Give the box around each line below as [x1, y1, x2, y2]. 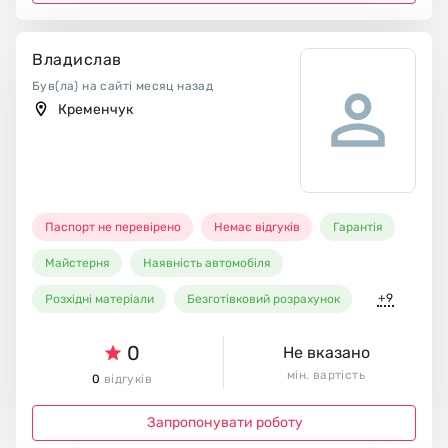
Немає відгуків [214, 219, 301, 234]
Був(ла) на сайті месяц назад [32, 78, 214, 93]
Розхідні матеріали [45, 291, 155, 306]
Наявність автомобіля [143, 255, 272, 270]
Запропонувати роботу [146, 414, 303, 432]
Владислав [32, 49, 122, 69]
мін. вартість [286, 367, 366, 382]
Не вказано [282, 342, 370, 362]
